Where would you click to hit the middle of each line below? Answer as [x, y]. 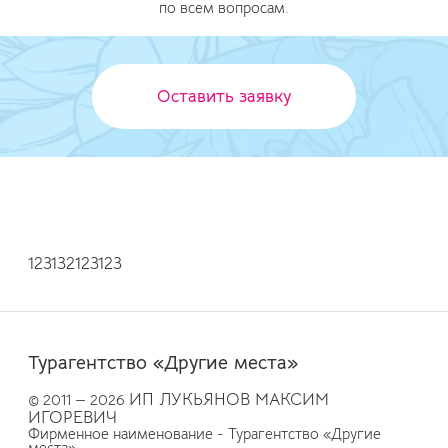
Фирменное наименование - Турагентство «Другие [204, 433]
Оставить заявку [224, 96]
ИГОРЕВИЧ [72, 417]
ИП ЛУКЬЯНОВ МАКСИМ [229, 399]
